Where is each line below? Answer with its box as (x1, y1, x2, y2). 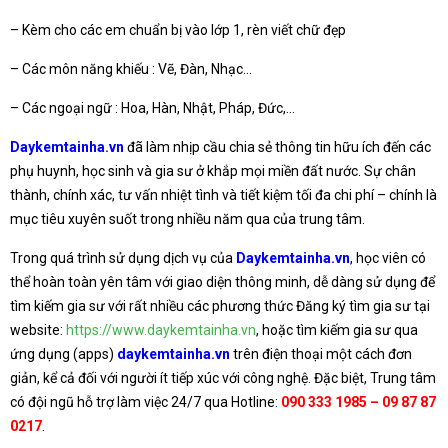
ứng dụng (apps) (10, 345, 117, 362)
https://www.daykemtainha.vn (66, 321, 256, 338)
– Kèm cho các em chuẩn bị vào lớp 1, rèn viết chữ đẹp (10, 21, 346, 38)
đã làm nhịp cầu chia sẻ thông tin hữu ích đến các (124, 138, 431, 155)
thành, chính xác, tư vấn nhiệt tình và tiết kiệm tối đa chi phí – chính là (10, 186, 437, 203)
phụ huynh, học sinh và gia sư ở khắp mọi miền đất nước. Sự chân (10, 162, 416, 179)
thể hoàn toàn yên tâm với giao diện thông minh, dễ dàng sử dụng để (10, 273, 435, 290)
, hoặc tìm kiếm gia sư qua (256, 321, 418, 338)
